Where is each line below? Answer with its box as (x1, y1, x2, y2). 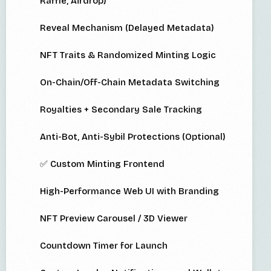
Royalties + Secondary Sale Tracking (40, 104, 202, 116)
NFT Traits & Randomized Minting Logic (40, 50, 216, 61)
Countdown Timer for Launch (40, 240, 168, 252)
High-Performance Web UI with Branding (40, 186, 219, 197)
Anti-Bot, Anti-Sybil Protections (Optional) (40, 131, 226, 143)
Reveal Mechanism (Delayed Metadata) (40, 22, 214, 34)
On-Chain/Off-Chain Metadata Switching (40, 77, 220, 88)
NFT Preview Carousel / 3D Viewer (40, 213, 188, 224)
